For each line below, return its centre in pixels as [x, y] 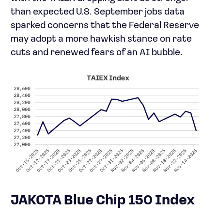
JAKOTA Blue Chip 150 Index [103, 201]
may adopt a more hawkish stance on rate [101, 39]
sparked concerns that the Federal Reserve [105, 26]
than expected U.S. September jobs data [98, 12]
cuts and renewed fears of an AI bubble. [97, 53]
